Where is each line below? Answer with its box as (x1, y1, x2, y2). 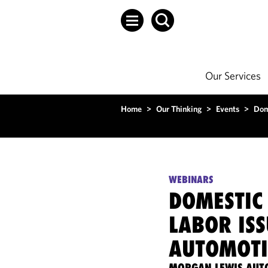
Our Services (205, 69, 261, 83)
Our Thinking (156, 103, 202, 114)
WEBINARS (169, 173, 214, 185)
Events (216, 103, 239, 114)
